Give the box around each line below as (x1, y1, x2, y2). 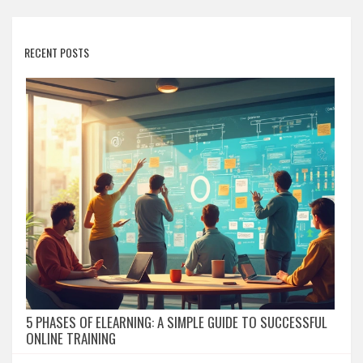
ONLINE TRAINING (26, 328, 116, 349)
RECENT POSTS (24, 44, 89, 62)
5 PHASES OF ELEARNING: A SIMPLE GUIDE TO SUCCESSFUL (26, 312, 327, 333)
